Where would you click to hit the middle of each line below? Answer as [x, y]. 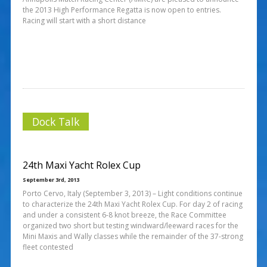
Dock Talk [55, 121]
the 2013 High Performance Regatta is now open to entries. [122, 10]
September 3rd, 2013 [51, 179]
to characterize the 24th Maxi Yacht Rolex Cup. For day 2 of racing [132, 204]
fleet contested [48, 247]
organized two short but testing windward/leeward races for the [130, 225]
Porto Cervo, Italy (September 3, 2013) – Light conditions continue [132, 193]
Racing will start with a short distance [84, 20]
